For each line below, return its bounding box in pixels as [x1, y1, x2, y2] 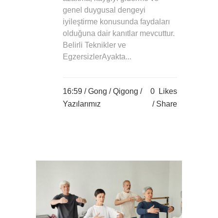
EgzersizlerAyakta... [63, 52, 131, 61]
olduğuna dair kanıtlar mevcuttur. [63, 29, 175, 37]
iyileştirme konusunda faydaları [63, 17, 170, 26]
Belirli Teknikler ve [63, 40, 126, 49]
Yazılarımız [63, 99, 101, 108]
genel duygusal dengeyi [63, 5, 145, 14]
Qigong [113, 87, 138, 95]
